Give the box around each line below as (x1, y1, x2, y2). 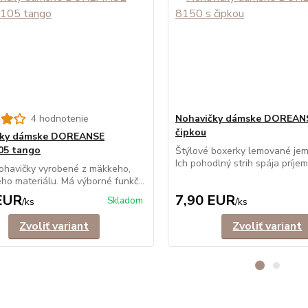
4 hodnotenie (30, 112, 89, 125)
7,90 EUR (175, 191, 235, 210)
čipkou (175, 126, 206, 139)
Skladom (107, 195, 143, 207)
